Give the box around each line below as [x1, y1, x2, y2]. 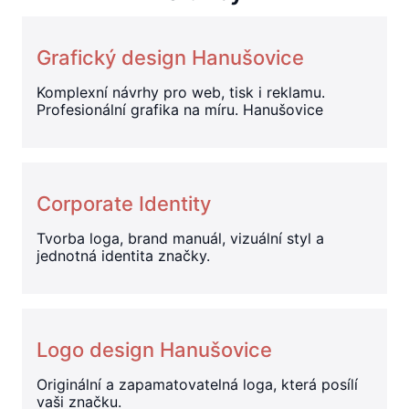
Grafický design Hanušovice [37, 45, 304, 69]
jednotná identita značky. [37, 246, 210, 265]
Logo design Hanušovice [37, 337, 272, 362]
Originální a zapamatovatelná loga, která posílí [37, 374, 358, 393]
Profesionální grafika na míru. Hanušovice [37, 100, 323, 119]
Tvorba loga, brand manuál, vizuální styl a [37, 228, 324, 247]
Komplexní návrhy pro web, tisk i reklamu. [37, 82, 325, 101]
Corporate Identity [37, 191, 211, 215]
